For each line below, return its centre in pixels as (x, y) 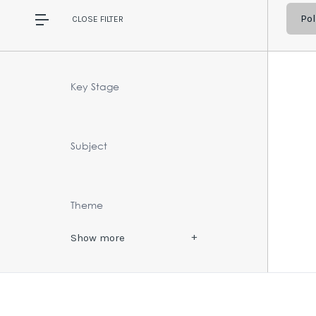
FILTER (111, 19)
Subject (89, 145)
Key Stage (95, 86)
